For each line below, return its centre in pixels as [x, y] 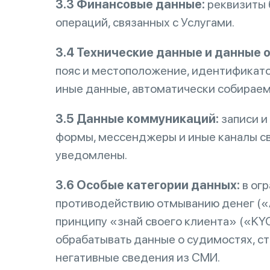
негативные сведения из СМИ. [138, 257]
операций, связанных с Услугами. [145, 22]
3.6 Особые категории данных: [148, 185]
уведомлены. [91, 155]
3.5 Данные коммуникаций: [137, 119]
